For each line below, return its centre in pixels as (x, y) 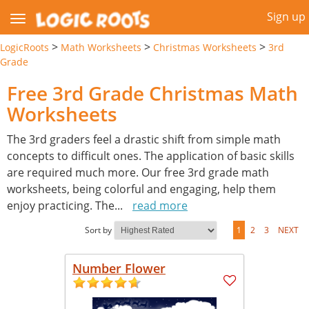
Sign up (286, 17)
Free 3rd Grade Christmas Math (152, 93)
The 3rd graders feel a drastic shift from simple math (144, 139)
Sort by (98, 230)
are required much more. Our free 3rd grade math (138, 172)
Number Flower (119, 268)
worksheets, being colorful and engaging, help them (141, 189)
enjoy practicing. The (61, 205)
